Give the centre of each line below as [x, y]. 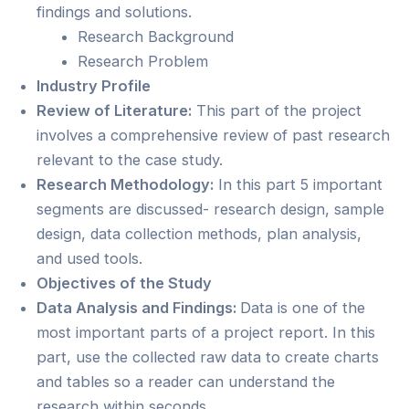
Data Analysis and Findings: [138, 307]
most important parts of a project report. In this [206, 332]
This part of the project [277, 110]
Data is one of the [303, 307]
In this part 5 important [298, 184]
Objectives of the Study [124, 283]
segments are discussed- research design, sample [210, 209]
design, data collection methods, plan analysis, [199, 233]
